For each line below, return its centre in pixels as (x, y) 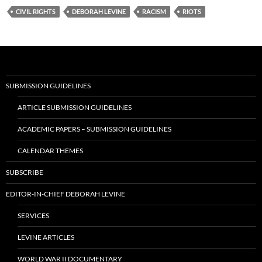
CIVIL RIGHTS (36, 12)
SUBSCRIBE (25, 173)
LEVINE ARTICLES (46, 237)
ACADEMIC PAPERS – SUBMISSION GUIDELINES (94, 129)
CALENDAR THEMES (50, 151)
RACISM (154, 12)
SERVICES (33, 216)
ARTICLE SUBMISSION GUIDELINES (75, 108)
